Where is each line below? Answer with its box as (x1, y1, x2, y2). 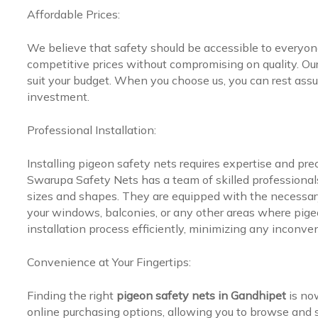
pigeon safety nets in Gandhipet (116, 287, 289, 302)
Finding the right (26, 287, 116, 302)
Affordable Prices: (26, 6, 120, 21)
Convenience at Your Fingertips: (26, 254, 191, 269)
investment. (26, 89, 89, 104)
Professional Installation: (26, 122, 156, 137)
